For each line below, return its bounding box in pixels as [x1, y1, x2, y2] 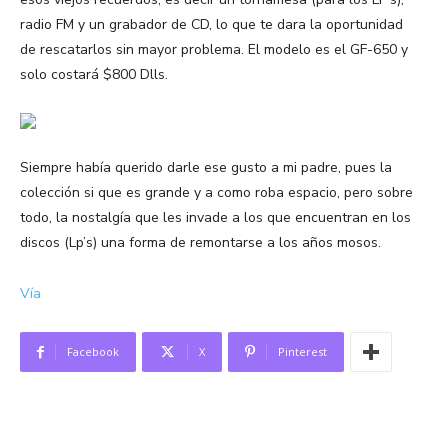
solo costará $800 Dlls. [20, 65, 168, 85]
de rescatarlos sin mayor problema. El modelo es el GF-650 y [20, 40, 408, 60]
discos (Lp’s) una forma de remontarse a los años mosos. [20, 233, 381, 253]
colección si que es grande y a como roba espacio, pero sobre [20, 183, 413, 203]
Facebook [67, 344, 119, 360]
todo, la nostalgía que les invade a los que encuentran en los [20, 208, 411, 228]
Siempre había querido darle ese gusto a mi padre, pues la [20, 158, 392, 178]
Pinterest [278, 344, 327, 360]
